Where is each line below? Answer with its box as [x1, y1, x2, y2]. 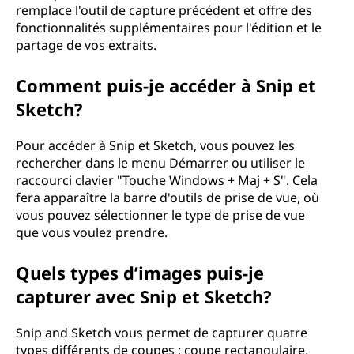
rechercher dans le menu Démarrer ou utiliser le [16, 154, 305, 171]
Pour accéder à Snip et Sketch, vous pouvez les [16, 137, 295, 154]
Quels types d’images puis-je [16, 261, 264, 284]
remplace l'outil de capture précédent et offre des [16, 2, 312, 19]
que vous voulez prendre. [16, 224, 168, 241]
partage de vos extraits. [16, 36, 156, 54]
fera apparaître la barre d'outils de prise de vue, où [16, 189, 319, 206]
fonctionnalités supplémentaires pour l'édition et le [16, 19, 322, 36]
